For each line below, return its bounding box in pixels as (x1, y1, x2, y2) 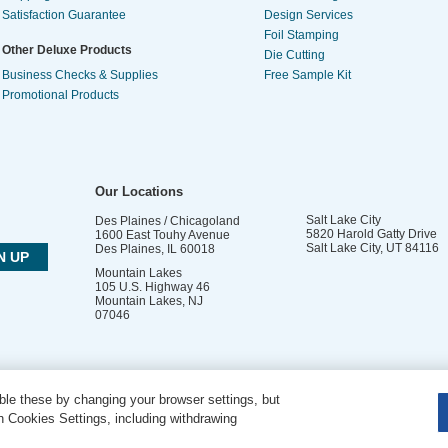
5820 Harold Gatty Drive (306, 227, 437, 241)
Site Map (357, 422, 401, 433)
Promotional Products (2, 88, 119, 102)
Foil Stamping (264, 28, 339, 42)
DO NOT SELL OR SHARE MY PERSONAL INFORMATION (26, 394, 422, 410)
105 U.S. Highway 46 (94, 280, 210, 294)
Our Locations (94, 184, 183, 199)
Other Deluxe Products (2, 43, 132, 57)
